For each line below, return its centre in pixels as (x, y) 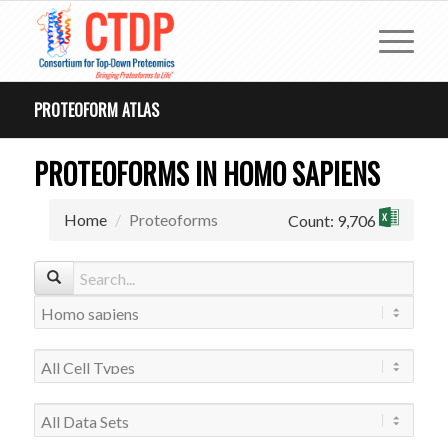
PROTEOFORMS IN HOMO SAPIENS (206, 173)
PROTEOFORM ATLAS (96, 110)
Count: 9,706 (334, 220)
